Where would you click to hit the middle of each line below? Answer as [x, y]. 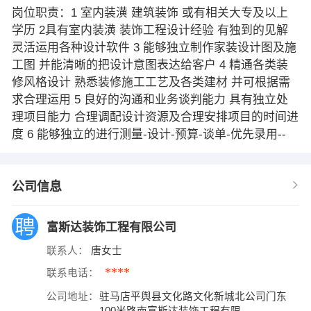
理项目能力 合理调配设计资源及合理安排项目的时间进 [155, 117]
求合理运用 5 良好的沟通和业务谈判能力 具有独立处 [150, 99]
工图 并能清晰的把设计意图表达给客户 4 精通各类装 [150, 65]
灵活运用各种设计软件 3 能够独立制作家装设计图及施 [154, 47]
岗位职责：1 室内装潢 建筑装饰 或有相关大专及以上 [150, 12]
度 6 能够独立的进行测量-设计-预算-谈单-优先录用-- [149, 134]
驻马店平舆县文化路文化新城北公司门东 [193, 296]
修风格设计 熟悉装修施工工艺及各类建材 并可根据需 [151, 82]
